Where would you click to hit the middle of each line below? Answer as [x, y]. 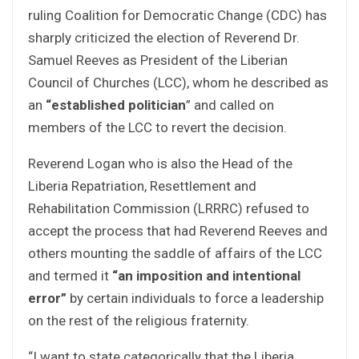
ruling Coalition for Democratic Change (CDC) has [177, 15]
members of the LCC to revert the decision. [157, 127]
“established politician [116, 105]
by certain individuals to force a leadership [195, 298]
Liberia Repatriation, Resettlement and [142, 186]
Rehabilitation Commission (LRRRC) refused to [169, 208]
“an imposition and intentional [206, 275]
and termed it [70, 275]
